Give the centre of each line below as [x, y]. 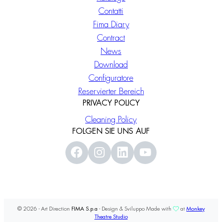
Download [111, 65]
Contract [111, 38]
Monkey [195, 209]
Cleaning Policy [111, 120]
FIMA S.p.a [84, 209]
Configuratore [111, 78]
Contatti [111, 11]
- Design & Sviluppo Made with [135, 209]
